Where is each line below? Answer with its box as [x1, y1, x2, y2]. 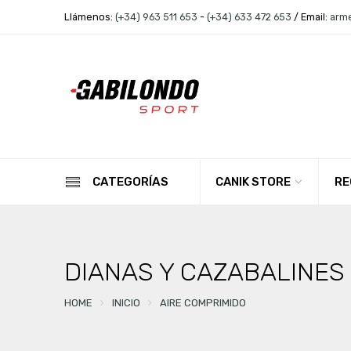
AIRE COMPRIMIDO [159, 296, 246, 309]
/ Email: [291, 11, 330, 23]
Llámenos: [63, 11, 115, 23]
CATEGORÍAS [92, 175, 168, 190]
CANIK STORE [215, 175, 291, 190]
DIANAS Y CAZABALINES [63, 257, 345, 288]
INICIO [111, 296, 140, 309]
